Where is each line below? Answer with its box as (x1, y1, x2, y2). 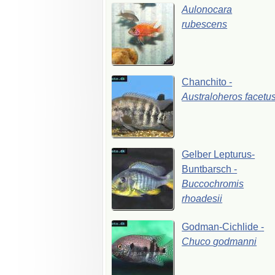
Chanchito (182, 76, 230, 87)
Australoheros (182, 91, 246, 102)
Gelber (182, 149, 214, 160)
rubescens (182, 18, 228, 29)
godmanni (213, 236, 257, 247)
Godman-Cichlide (182, 221, 261, 232)
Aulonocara (182, 4, 233, 15)
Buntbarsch (182, 163, 234, 174)
